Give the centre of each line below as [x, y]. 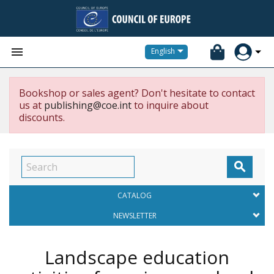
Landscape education [137, 257]
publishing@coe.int [88, 105]
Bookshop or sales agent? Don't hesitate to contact [137, 93]
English [163, 51]
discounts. [42, 117]
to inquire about [170, 105]
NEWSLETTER [135, 216]
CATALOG [135, 195]
